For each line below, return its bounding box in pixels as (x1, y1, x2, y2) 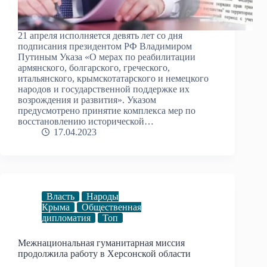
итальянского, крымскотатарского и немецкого (18, 73, 209, 83)
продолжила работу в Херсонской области (18, 248, 191, 259)
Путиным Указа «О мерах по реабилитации (18, 51, 195, 62)
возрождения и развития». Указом (18, 94, 156, 105)
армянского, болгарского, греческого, (18, 62, 170, 73)
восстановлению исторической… (18, 116, 154, 126)
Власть (46, 191, 74, 201)
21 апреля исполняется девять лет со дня (18, 30, 182, 41)
